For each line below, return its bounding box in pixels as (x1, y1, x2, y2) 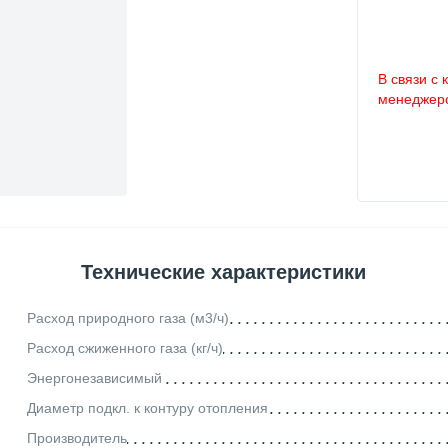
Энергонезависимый (26, 369, 162, 386)
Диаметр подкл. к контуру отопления (26, 399, 268, 416)
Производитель (26, 429, 127, 446)
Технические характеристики (80, 261, 366, 283)
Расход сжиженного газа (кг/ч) (26, 339, 223, 356)
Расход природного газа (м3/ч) (26, 309, 229, 326)
